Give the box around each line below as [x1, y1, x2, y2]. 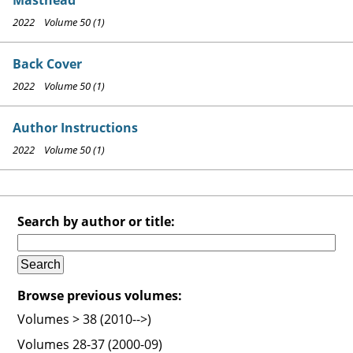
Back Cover [13, 54, 82, 72]
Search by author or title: [17, 212, 176, 230]
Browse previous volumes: [17, 286, 183, 304]
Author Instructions [13, 118, 138, 136]
